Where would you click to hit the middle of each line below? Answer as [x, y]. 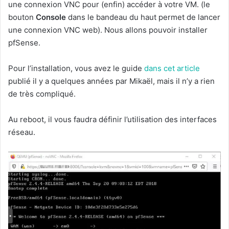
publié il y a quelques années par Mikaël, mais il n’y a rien [111, 81]
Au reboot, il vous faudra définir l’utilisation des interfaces [112, 120]
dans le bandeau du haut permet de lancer [143, 17]
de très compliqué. [42, 94]
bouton [22, 17]
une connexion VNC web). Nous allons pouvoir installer [108, 30]
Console [51, 17]
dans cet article [172, 68]
